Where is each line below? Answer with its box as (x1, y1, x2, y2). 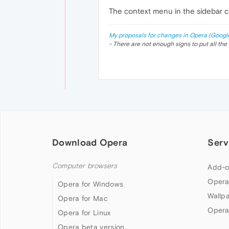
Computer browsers (52, 162, 118, 171)
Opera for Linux (58, 209, 111, 217)
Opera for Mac (58, 194, 108, 203)
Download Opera (52, 137, 128, 148)
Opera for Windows (58, 180, 124, 189)
